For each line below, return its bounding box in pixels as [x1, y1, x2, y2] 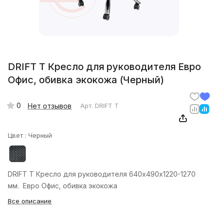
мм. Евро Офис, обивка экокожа [8, 182, 117, 190]
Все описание [8, 197, 52, 205]
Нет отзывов [28, 101, 72, 110]
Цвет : [8, 131, 28, 140]
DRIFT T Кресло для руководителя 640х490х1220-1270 [8, 170, 196, 179]
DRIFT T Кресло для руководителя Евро [8, 61, 201, 73]
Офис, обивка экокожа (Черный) [8, 74, 164, 86]
